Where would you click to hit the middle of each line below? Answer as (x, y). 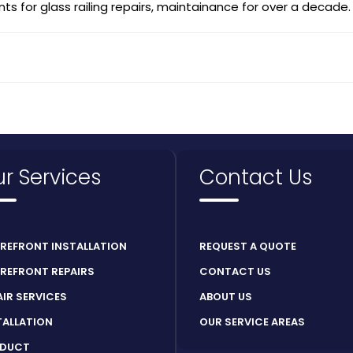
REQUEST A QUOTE (248, 247)
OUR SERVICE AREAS (252, 322)
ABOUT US (226, 297)
